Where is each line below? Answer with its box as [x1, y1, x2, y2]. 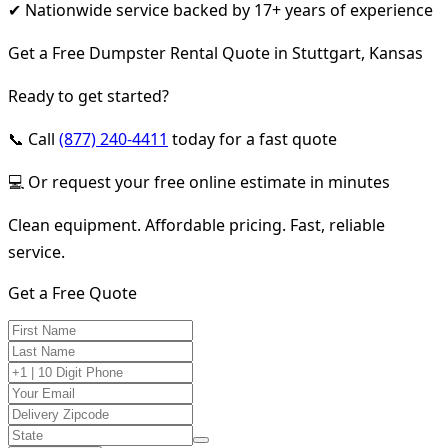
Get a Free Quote [8, 281, 137, 304]
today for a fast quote [168, 127, 337, 150]
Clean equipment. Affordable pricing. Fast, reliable [8, 213, 385, 236]
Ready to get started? [8, 84, 169, 107]
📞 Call [8, 127, 59, 150]
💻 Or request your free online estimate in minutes [8, 170, 390, 193]
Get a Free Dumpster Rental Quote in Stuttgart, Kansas [8, 41, 423, 64]
